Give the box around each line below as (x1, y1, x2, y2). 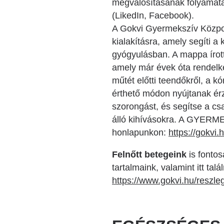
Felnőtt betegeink (112, 149, 186, 159)
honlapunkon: (112, 127, 168, 137)
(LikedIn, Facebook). (112, 10, 194, 20)
